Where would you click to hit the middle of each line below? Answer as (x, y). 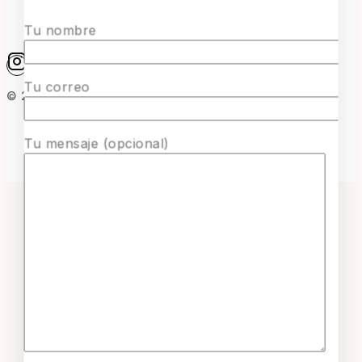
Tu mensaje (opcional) (97, 143)
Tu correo (57, 87)
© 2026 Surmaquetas (71, 95)
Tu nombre (60, 30)
